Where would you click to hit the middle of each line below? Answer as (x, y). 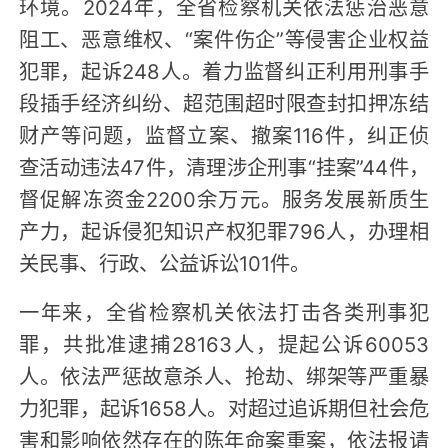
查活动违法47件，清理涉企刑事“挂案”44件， (224, 165)
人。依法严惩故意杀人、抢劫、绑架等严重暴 (224, 375)
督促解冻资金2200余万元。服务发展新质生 (224, 197)
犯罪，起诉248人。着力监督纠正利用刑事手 (224, 69)
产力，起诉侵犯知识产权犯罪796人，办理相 (224, 229)
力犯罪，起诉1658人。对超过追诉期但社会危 (224, 407)
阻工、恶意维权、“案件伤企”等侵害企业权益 (224, 37)
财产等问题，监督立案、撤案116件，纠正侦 (224, 133)
